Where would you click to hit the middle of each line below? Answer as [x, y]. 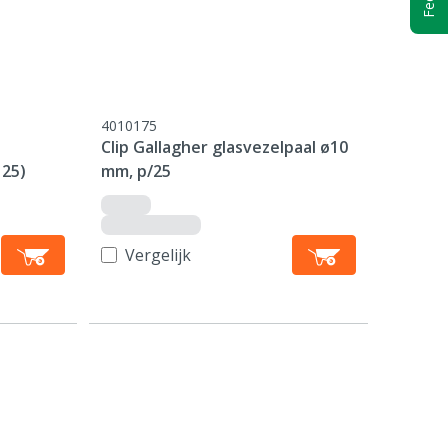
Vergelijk [158, 255]
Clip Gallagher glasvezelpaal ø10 [225, 147]
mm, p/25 [136, 171]
